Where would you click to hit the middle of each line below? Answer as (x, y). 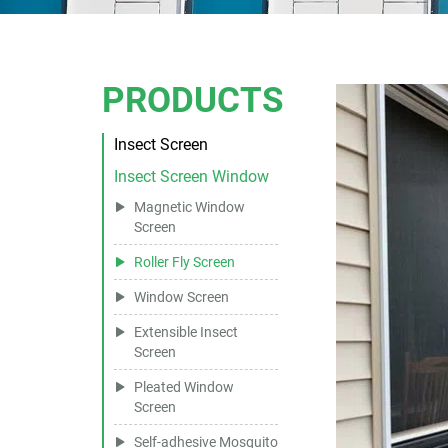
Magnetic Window (189, 206)
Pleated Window (184, 386)
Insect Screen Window (191, 175)
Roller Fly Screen (184, 261)
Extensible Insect (186, 331)
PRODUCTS (193, 98)
